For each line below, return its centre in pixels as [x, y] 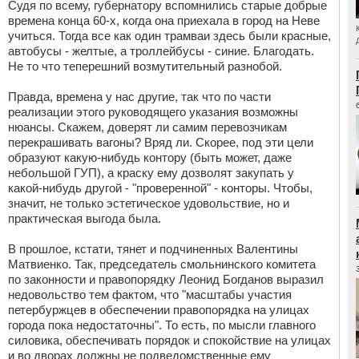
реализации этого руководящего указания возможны [153, 112]
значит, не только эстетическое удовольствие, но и [149, 203]
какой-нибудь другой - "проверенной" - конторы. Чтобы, [160, 188]
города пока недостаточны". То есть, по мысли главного [162, 325]
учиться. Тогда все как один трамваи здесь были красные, [169, 36]
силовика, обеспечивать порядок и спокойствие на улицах [169, 340]
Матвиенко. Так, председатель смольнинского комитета [162, 264]
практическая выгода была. [85, 218]
